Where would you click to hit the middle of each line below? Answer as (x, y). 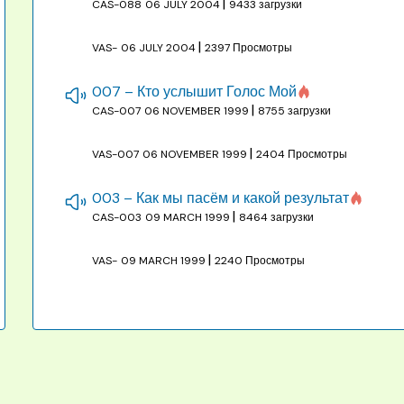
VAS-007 (116, 154)
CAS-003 (117, 217)
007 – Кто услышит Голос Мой (195, 91)
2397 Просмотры (249, 47)
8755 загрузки (295, 110)
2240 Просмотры (260, 260)
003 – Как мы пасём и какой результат (221, 197)
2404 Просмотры (302, 154)
